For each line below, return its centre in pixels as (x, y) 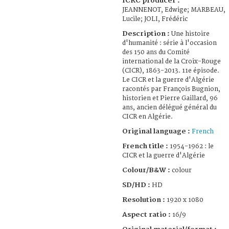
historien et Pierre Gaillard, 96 (170, 98)
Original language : (157, 131)
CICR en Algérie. (147, 117)
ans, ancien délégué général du (169, 107)
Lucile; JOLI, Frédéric (155, 19)
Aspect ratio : (147, 214)
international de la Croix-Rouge (171, 61)
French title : (145, 146)
